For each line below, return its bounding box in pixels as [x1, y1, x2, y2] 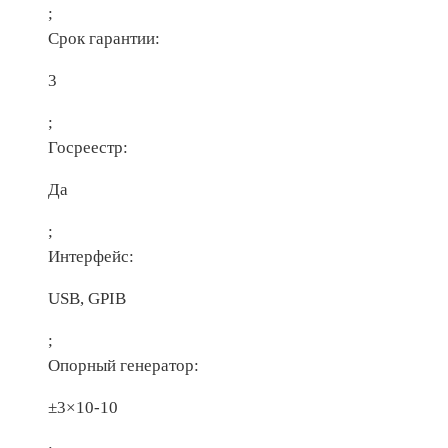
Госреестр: [48, 137, 128, 157]
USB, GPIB [48, 288, 126, 308]
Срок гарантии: [48, 28, 160, 48]
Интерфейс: [48, 246, 134, 266]
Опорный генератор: [48, 355, 199, 375]
